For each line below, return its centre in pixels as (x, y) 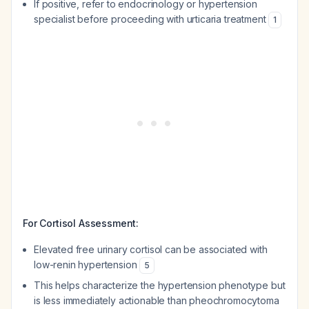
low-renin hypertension (87, 265)
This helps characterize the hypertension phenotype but (160, 285)
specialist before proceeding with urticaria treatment (151, 19)
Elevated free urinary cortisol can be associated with (151, 249)
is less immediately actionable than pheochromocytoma (157, 300)
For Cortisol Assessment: (81, 223)
